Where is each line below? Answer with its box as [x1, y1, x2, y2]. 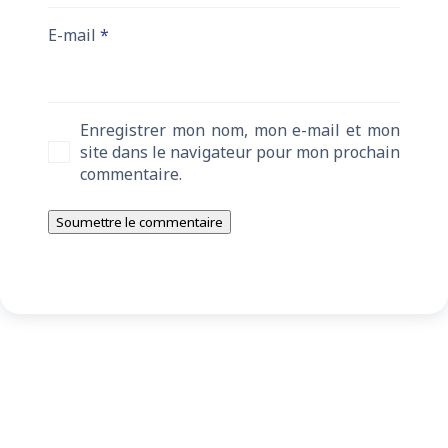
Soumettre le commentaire [56, 213, 223, 232]
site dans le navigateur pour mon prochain [80, 141, 400, 164]
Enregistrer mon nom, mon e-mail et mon [80, 119, 400, 142]
